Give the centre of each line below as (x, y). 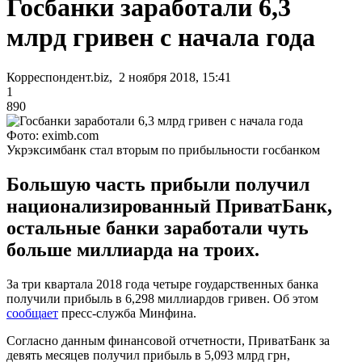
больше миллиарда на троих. (133, 249)
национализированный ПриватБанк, (169, 206)
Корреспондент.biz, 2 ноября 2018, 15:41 (119, 77)
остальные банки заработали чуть (158, 227)
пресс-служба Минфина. (127, 313)
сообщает (32, 313)
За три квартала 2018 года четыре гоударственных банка (162, 284)
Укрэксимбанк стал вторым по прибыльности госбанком (163, 149)
